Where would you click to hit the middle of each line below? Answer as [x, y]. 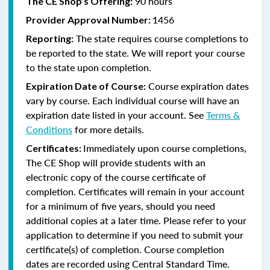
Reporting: [50, 38]
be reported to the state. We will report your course [135, 52]
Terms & [223, 115]
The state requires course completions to [161, 38]
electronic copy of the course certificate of [116, 177]
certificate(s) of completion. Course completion [125, 249]
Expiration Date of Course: [86, 86]
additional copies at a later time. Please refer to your [136, 220]
